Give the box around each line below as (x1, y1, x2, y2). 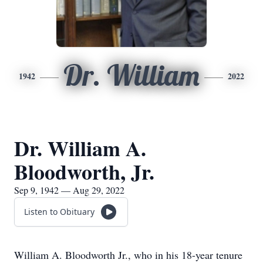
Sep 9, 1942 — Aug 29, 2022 (14, 184, 124, 196)
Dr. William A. (14, 133, 146, 163)
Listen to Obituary (24, 206, 95, 217)
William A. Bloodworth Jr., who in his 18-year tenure (14, 248, 242, 262)
